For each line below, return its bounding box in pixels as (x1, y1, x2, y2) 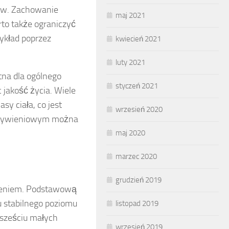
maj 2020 (116, 128, 145, 138)
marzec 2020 (116, 152, 157, 161)
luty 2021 (116, 58, 145, 67)
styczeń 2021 (116, 81, 158, 90)
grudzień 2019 (116, 175, 162, 185)
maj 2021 (116, 11, 145, 20)
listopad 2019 (116, 199, 158, 208)
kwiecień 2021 (116, 34, 161, 43)
